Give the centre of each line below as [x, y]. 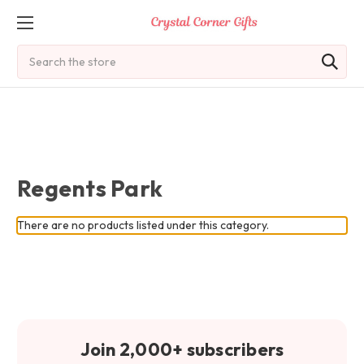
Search [35, 53]
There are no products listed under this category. [143, 225]
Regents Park [90, 188]
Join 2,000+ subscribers [182, 349]
